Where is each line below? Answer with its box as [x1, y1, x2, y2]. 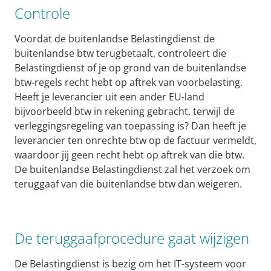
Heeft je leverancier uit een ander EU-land [15, 90, 204, 104]
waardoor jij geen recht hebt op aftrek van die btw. [15, 148, 244, 162]
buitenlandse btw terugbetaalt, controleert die [15, 47, 226, 60]
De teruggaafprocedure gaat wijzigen [15, 228, 249, 249]
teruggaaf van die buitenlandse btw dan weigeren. [15, 177, 242, 191]
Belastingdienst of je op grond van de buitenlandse [15, 61, 246, 75]
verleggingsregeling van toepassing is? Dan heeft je [15, 119, 246, 133]
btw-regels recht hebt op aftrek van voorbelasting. [15, 76, 243, 90]
